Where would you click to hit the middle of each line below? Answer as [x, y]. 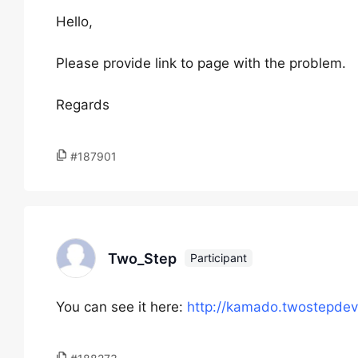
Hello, [74, 22]
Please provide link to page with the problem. [201, 63]
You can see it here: [121, 307]
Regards [83, 105]
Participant [219, 258]
